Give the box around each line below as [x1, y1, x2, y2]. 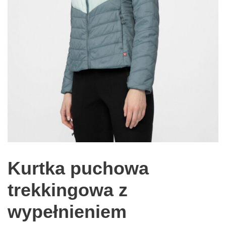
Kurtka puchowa [8, 157, 149, 179]
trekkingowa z [8, 179, 128, 200]
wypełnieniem [8, 201, 127, 222]
